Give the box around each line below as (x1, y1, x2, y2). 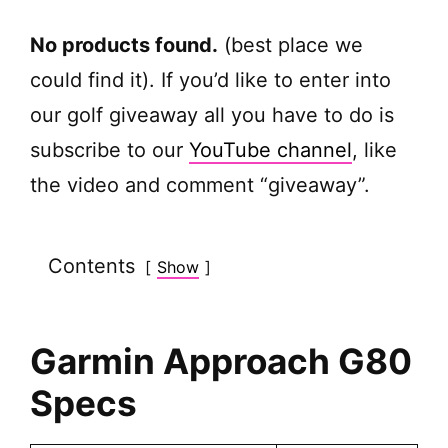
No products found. (30, 33, 218, 58)
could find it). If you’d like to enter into (30, 68, 391, 93)
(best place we (218, 33, 363, 58)
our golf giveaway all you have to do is (30, 103, 394, 128)
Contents (48, 254, 135, 279)
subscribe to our (30, 138, 189, 163)
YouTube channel (189, 138, 352, 163)
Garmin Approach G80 (30, 340, 412, 383)
